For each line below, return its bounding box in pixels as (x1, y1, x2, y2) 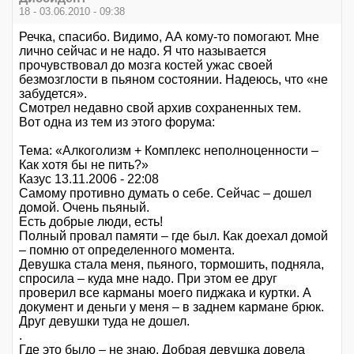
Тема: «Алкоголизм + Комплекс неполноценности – (19, 143, 318, 157)
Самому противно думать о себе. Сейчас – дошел (19, 186, 311, 200)
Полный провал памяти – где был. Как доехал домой (19, 228, 328, 243)
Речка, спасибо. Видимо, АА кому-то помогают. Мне (19, 29, 319, 43)
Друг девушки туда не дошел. (19, 314, 190, 328)
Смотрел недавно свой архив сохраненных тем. (19, 100, 301, 115)
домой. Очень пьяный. (19, 200, 149, 214)
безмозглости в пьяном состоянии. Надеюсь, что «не (19, 72, 328, 86)
